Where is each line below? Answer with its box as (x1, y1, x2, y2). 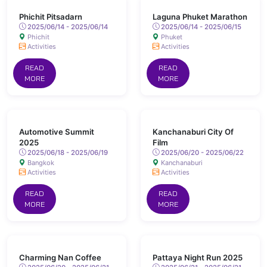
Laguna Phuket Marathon (153, 12, 247, 21)
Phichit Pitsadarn (19, 12, 82, 21)
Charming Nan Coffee (19, 253, 101, 262)
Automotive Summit (19, 127, 94, 136)
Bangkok (26, 159, 54, 167)
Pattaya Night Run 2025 (153, 253, 243, 262)
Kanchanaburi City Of (153, 127, 234, 136)
